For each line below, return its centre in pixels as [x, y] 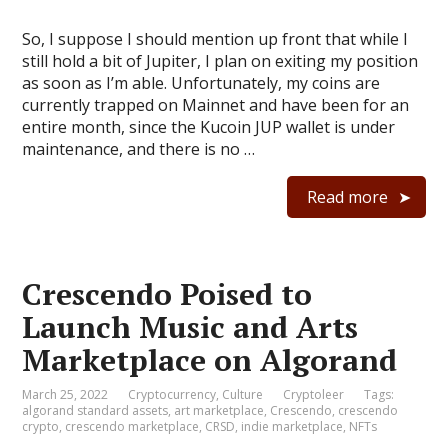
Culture [243, 394]
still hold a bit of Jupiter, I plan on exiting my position [220, 60]
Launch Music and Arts [190, 326]
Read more [347, 196]
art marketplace [219, 410]
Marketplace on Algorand [210, 359]
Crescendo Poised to [167, 293]
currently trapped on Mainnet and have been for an [216, 104]
